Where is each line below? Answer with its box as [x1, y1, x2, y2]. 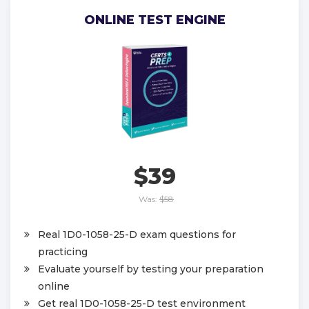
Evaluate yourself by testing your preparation [38, 263, 263, 276]
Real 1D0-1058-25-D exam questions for [38, 228, 236, 241]
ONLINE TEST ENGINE [83, 12, 226, 28]
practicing [38, 246, 88, 259]
